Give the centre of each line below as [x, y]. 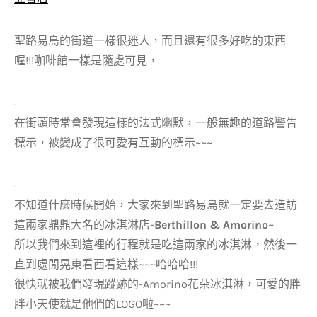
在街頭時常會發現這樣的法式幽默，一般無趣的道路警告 [156, 123]
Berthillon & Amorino [211, 225]
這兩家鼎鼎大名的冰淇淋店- [84, 225]
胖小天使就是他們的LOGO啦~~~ [92, 304]
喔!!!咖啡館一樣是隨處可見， [86, 60]
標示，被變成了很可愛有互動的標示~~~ [113, 143]
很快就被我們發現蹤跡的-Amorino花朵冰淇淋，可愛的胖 [157, 284]
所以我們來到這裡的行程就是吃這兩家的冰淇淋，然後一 [156, 244]
